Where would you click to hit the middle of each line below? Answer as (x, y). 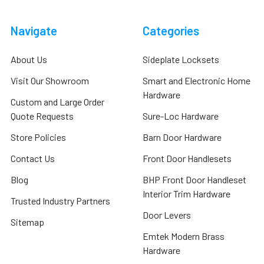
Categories (171, 31)
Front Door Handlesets (187, 159)
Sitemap (27, 222)
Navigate (34, 31)
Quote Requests (42, 116)
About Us (29, 60)
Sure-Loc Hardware (181, 116)
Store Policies (38, 137)
